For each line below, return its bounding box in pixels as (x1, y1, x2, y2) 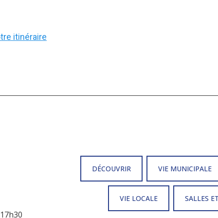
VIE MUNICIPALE (158, 164, 212, 174)
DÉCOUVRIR (91, 164, 131, 174)
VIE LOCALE (119, 194, 158, 203)
